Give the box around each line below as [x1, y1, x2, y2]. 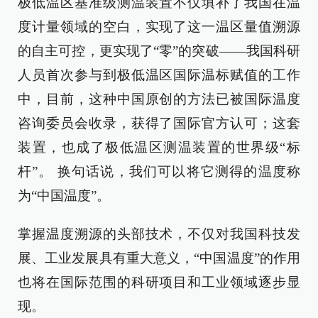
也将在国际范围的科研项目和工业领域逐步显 [18, 274, 300, 290]
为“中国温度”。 [18, 187, 110, 203]
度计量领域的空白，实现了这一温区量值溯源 [18, 18, 300, 34]
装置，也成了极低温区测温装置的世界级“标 [18, 139, 300, 155]
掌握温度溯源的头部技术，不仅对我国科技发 [18, 226, 300, 241]
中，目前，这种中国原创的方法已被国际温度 [18, 91, 300, 106]
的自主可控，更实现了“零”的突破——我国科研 [18, 43, 300, 58]
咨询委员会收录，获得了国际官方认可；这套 [18, 115, 300, 131]
